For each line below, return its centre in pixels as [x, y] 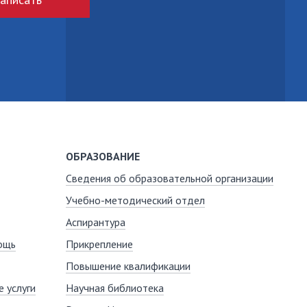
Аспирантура [96, 222]
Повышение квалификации [128, 266]
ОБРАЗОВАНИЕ [103, 156]
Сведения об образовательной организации [170, 178]
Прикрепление [99, 244]
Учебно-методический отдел [135, 200]
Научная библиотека [115, 287]
